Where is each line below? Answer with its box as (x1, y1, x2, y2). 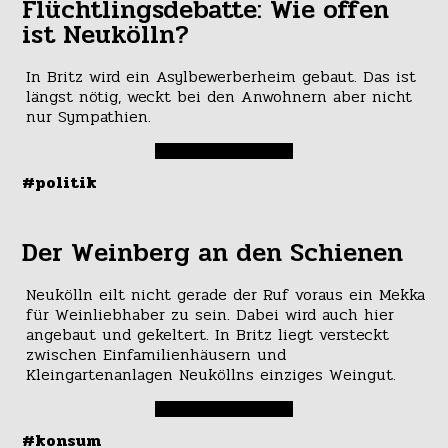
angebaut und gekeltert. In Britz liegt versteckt (25, 321, 389, 347)
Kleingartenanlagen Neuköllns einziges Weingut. (25, 361, 396, 387)
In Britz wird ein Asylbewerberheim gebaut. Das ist (25, 63, 416, 89)
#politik (22, 169, 98, 195)
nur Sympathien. (25, 103, 151, 129)
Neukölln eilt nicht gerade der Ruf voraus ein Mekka (25, 281, 425, 307)
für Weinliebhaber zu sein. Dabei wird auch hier (25, 301, 394, 327)
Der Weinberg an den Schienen (22, 232, 404, 273)
